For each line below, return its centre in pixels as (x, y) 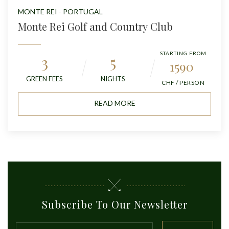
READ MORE (114, 103)
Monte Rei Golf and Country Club (95, 26)
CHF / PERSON (183, 82)
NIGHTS (113, 78)
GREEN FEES (44, 78)
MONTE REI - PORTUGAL (60, 11)
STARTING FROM (183, 53)
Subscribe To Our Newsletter (114, 204)
